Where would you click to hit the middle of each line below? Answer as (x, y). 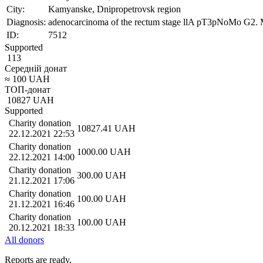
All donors (24, 240)
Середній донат (36, 68)
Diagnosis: (26, 22)
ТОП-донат (28, 89)
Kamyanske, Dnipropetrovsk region (114, 9)
